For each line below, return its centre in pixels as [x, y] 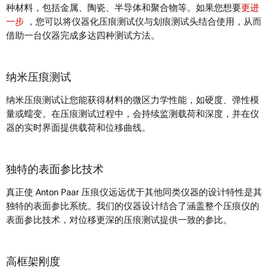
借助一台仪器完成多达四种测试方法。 [83, 36]
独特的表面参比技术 [55, 169]
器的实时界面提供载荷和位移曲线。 [78, 128]
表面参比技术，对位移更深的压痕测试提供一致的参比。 [119, 220]
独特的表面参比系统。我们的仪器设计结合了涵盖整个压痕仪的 [133, 206]
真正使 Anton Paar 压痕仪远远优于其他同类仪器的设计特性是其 [134, 193]
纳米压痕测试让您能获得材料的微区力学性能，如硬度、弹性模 [133, 100]
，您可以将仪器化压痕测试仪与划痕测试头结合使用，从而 [143, 22]
